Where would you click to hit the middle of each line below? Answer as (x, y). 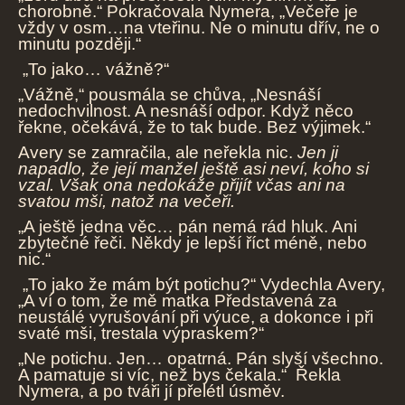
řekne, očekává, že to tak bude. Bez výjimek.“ (194, 127)
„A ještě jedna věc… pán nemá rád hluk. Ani (188, 227)
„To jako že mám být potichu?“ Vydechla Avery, (202, 285)
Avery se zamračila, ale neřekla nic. (158, 153)
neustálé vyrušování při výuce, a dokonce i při (196, 317)
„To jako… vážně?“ (94, 70)
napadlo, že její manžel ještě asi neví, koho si (193, 169)
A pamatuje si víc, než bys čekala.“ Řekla (179, 375)
